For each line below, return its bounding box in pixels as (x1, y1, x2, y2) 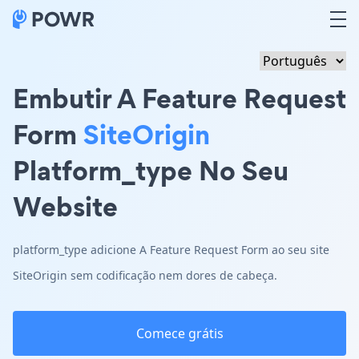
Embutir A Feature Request (13, 79, 346, 117)
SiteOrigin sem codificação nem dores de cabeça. (13, 268, 277, 283)
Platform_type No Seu (13, 151, 288, 189)
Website (13, 188, 118, 225)
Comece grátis (135, 325, 224, 342)
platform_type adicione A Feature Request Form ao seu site (13, 242, 329, 257)
